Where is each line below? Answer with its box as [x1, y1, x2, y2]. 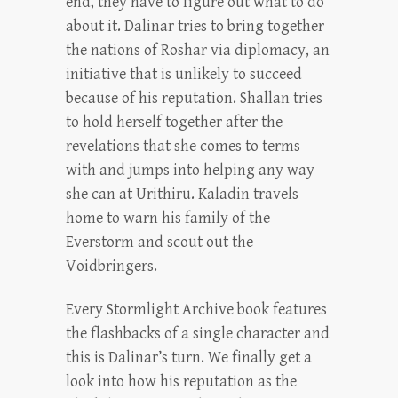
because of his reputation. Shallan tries [66, 89, 322, 107]
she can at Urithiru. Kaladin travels [66, 185, 298, 203]
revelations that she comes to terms [66, 137, 300, 155]
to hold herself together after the [66, 113, 283, 131]
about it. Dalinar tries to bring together [66, 17, 324, 36]
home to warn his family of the [66, 209, 270, 227]
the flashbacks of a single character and [66, 324, 330, 343]
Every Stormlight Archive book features [66, 300, 327, 319]
